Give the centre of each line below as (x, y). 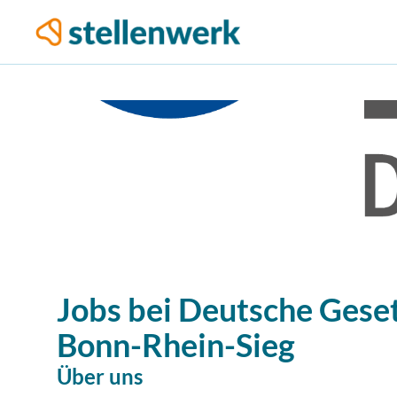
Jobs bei (114, 309)
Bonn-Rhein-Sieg (176, 345)
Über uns (100, 376)
